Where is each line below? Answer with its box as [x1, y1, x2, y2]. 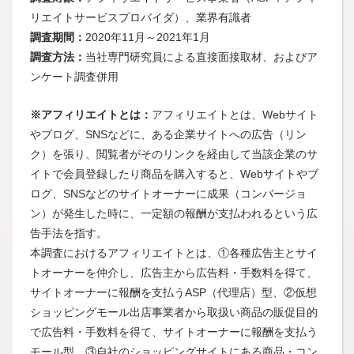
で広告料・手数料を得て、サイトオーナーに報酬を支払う [29, 326, 318, 339]
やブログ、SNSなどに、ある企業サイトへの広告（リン [29, 128, 307, 141]
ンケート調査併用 [29, 70, 119, 84]
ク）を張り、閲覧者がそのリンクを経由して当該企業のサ [29, 148, 318, 161]
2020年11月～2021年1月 [85, 31, 210, 44]
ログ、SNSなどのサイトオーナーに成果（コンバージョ [29, 187, 307, 201]
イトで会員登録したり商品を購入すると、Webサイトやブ [29, 168, 318, 181]
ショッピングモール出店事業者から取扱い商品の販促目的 [29, 306, 318, 319]
